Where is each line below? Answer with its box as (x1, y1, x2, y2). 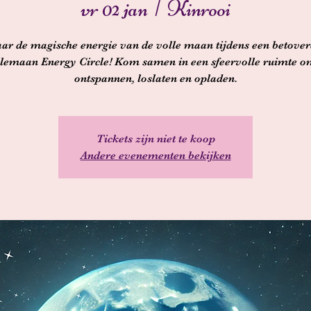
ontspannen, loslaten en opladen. (74, 72, 237, 85)
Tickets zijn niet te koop (96, 133, 215, 145)
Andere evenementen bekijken (80, 149, 231, 162)
